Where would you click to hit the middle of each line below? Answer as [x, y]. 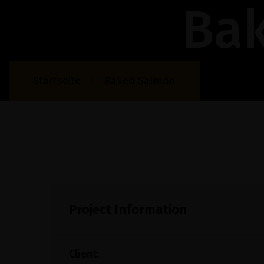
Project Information [128, 209]
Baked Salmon [140, 81]
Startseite [57, 81]
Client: [84, 254]
